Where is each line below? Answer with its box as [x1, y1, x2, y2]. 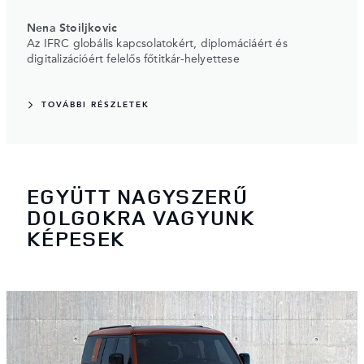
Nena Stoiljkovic [27, 23, 118, 35]
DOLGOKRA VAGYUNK [27, 202, 255, 232]
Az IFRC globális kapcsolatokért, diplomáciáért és [27, 38, 288, 50]
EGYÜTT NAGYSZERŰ [27, 181, 248, 210]
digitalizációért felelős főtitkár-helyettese [27, 54, 240, 66]
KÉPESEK [27, 223, 126, 253]
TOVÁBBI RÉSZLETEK [41, 101, 149, 110]
